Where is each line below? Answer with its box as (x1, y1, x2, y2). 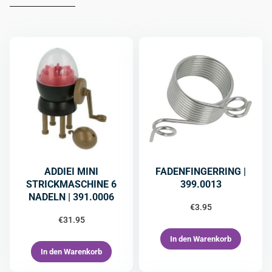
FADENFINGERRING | (155, 166, 246, 177)
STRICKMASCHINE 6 (26, 178, 117, 190)
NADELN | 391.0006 (29, 191, 114, 203)
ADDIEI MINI (44, 166, 98, 177)
